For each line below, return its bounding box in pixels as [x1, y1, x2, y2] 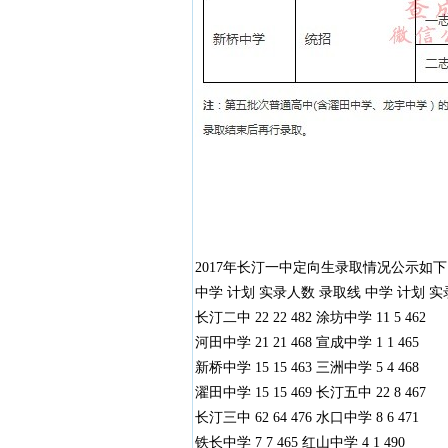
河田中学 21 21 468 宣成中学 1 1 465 [194, 335, 419, 350]
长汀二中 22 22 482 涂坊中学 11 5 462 [194, 310, 426, 325]
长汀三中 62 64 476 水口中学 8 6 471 [194, 410, 419, 425]
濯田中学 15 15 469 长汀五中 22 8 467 [194, 385, 426, 400]
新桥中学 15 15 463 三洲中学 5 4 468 [194, 360, 419, 375]
